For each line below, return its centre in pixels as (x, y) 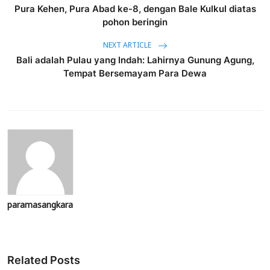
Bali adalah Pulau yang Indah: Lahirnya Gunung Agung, (135, 60)
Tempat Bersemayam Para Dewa (135, 73)
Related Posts (44, 260)
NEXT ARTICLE (128, 46)
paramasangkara (40, 206)
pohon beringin (135, 22)
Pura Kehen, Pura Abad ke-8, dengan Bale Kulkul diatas (135, 9)
